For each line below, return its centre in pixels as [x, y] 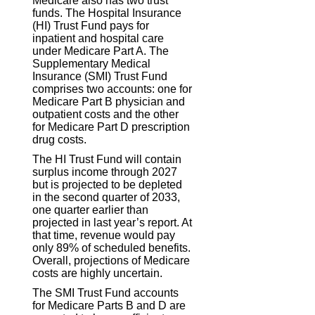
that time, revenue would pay [104, 235]
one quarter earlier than [91, 210]
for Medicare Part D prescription [111, 127]
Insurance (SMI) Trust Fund [100, 76]
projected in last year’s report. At [112, 222]
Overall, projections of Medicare [111, 260]
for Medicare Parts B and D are [109, 305]
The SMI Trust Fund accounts [106, 292]
